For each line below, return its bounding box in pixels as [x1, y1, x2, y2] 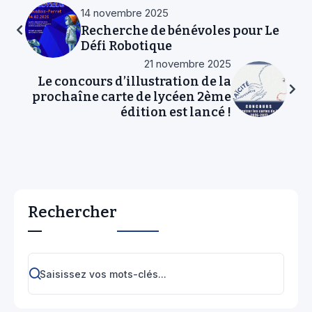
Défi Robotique [81, 38, 172, 54]
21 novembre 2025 [144, 57, 231, 71]
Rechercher [28, 203, 117, 222]
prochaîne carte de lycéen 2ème [32, 89, 231, 105]
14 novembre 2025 [81, 6, 169, 19]
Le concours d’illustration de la [38, 74, 231, 90]
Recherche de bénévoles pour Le [81, 22, 279, 38]
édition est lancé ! [120, 104, 231, 120]
